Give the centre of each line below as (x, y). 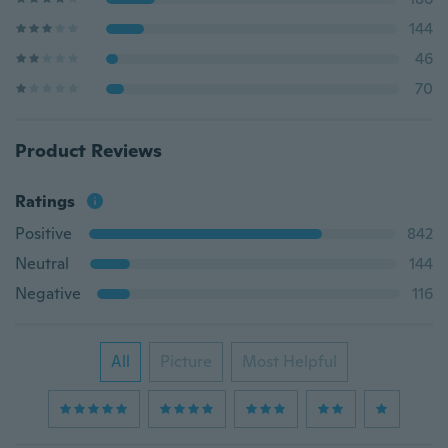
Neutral (42, 263)
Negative (48, 293)
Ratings (45, 201)
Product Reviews (88, 150)
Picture (186, 361)
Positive (43, 233)
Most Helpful (289, 361)
